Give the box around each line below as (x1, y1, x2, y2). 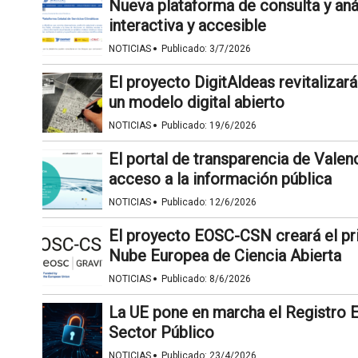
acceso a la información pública (108, 169, 332, 189)
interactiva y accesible (108, 16, 266, 36)
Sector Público (108, 323, 214, 343)
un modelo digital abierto (108, 93, 284, 113)
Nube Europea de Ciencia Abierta (108, 246, 341, 266)
